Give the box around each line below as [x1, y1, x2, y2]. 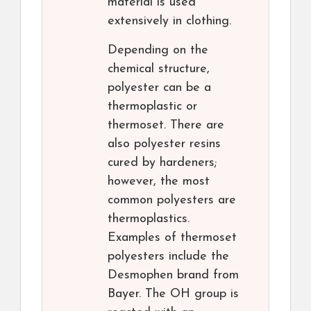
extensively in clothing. [108, 15, 231, 28]
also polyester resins [108, 137, 221, 151]
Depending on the [108, 44, 208, 58]
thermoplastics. [108, 212, 190, 226]
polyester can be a [108, 81, 211, 95]
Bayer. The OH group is [108, 287, 239, 301]
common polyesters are [108, 194, 236, 208]
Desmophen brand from [108, 269, 239, 283]
